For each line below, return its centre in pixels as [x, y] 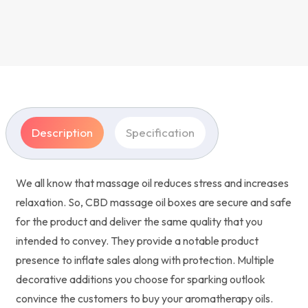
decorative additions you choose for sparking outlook [141, 279]
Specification [160, 132]
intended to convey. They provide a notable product [137, 240]
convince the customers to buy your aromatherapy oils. [144, 298]
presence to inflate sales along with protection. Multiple [145, 260]
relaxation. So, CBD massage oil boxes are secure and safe [154, 202]
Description [62, 132]
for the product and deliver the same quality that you [139, 221]
